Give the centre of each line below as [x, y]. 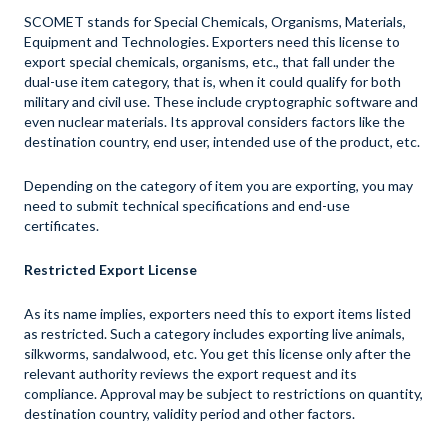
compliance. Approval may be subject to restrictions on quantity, [223, 393]
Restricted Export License [110, 269]
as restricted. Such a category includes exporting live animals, [214, 333]
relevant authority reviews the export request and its [190, 373]
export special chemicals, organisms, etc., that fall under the [209, 61]
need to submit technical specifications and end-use [187, 205]
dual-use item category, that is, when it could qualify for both [212, 81]
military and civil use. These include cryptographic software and [221, 101]
